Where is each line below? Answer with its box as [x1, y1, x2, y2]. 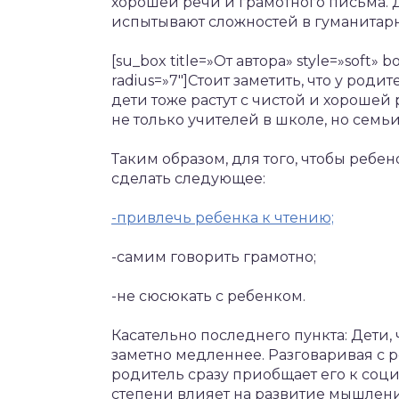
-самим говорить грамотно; [111, 248, 316, 265]
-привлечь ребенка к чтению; [111, 208, 334, 226]
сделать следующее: [111, 169, 265, 187]
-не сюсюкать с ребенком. [111, 287, 305, 305]
